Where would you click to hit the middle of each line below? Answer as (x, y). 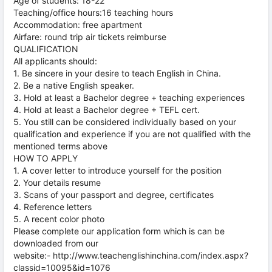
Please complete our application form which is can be (119, 231)
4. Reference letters (53, 207)
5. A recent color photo (59, 219)
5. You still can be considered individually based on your (125, 122)
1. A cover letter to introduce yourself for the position (117, 170)
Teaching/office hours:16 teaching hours (93, 12)
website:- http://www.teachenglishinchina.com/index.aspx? (131, 255)
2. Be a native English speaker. (74, 85)
